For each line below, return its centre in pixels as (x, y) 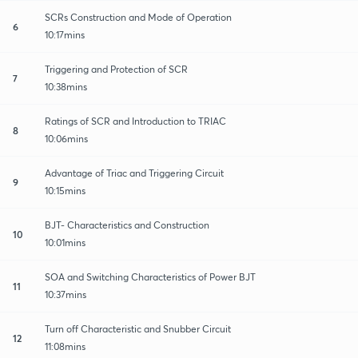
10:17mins (65, 34)
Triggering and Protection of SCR (116, 69)
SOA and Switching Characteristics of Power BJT (150, 276)
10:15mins (65, 190)
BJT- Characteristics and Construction (127, 225)
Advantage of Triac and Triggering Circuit (134, 173)
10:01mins (65, 242)
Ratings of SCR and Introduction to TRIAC (135, 121)
